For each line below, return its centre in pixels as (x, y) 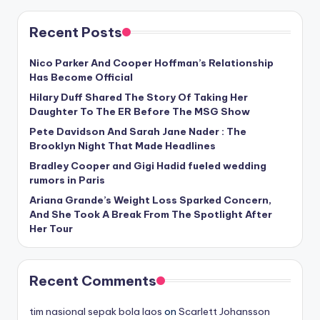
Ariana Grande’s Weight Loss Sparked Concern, (150, 200)
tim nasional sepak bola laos (96, 311)
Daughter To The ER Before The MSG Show (140, 111)
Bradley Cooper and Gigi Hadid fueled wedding (148, 165)
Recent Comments (93, 280)
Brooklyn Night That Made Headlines (122, 145)
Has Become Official (81, 77)
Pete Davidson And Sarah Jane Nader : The (138, 131)
